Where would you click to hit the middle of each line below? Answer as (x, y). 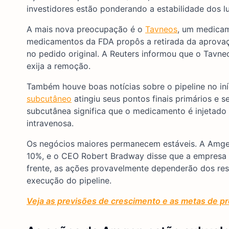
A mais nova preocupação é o (86, 29)
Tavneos (161, 29)
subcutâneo (49, 98)
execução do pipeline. (69, 180)
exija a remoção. (59, 66)
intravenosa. (50, 123)
